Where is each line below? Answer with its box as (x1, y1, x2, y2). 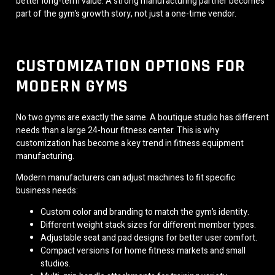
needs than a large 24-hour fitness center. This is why (16, 123, 219, 137)
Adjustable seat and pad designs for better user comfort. (41, 231, 257, 244)
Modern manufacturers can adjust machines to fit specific (16, 171, 235, 184)
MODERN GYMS (16, 75, 129, 98)
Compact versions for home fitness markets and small (41, 244, 246, 257)
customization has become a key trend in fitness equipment (16, 136, 244, 150)
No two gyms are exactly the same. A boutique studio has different (16, 110, 269, 124)
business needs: (16, 184, 78, 197)
